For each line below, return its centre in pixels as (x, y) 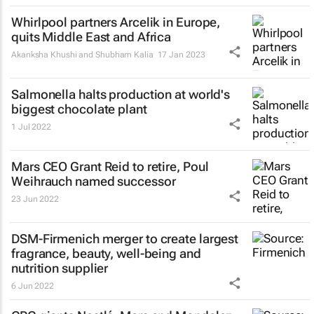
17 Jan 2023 (181, 55)
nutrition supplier (60, 268)
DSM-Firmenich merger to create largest (125, 239)
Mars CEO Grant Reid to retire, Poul (110, 166)
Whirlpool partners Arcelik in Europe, (116, 22)
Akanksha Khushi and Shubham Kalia (82, 55)
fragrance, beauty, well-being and (106, 253)
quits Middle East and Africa (91, 37)
